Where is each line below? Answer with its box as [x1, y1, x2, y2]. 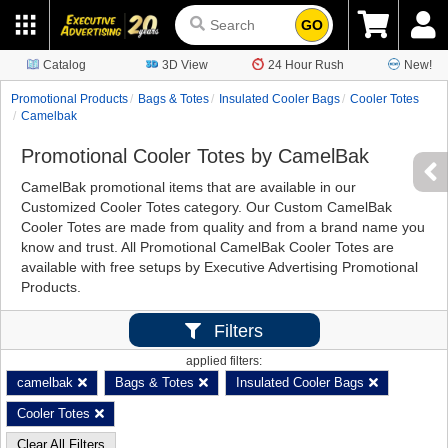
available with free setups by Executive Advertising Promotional [21, 259, 418, 275]
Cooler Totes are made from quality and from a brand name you [21, 219, 425, 235]
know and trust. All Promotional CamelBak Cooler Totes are [21, 239, 394, 255]
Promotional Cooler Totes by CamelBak [21, 145, 369, 167]
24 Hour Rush [268, 58, 344, 72]
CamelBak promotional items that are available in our [21, 179, 356, 195]
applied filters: [186, 354, 262, 368]
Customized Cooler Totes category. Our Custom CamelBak [21, 199, 392, 215]
